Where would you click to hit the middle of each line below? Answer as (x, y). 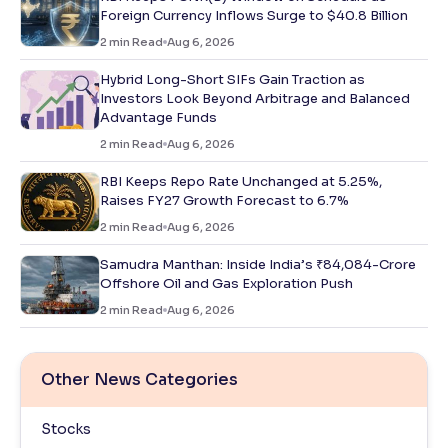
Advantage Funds (158, 117)
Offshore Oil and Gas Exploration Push (226, 283)
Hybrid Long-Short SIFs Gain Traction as (232, 79)
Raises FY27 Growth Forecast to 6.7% (224, 200)
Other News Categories (139, 379)
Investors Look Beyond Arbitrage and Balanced (255, 98)
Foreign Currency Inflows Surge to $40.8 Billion (254, 15)
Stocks (66, 429)
